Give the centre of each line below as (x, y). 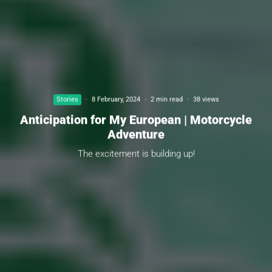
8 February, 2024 (116, 99)
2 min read (166, 99)
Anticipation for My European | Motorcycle (136, 119)
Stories (67, 99)
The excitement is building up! (136, 153)
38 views (206, 99)
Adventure (136, 134)
